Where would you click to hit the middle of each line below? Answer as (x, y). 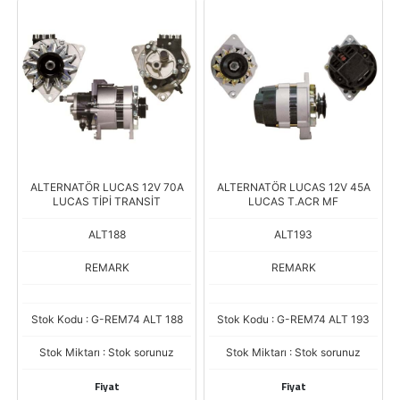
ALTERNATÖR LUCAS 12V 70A (107, 187)
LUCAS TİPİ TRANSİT (107, 201)
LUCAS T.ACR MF (293, 201)
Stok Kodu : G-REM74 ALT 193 (293, 319)
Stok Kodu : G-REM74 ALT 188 (107, 319)
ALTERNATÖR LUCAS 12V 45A (293, 187)
